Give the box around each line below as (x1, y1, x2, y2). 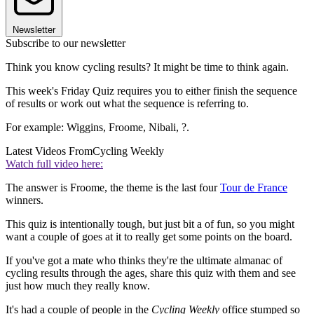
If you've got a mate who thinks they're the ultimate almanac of (6, 254, 282, 266)
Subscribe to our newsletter (6, 36, 125, 49)
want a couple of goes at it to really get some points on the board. (6, 230, 292, 243)
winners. (6, 193, 43, 206)
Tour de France (220, 181, 287, 193)
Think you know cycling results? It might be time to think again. (6, 60, 289, 73)
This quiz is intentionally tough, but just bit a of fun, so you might (6, 217, 294, 230)
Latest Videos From (6, 144, 93, 157)
